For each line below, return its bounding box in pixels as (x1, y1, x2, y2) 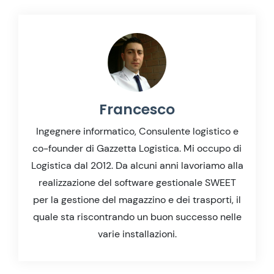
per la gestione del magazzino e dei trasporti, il (33, 193, 241, 206)
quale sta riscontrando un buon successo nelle (32, 210, 242, 223)
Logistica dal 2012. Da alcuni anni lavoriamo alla (31, 158, 243, 172)
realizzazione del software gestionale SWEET (38, 176, 236, 189)
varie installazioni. (97, 227, 177, 240)
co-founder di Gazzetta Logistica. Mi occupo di (32, 141, 242, 155)
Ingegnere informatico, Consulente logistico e (35, 124, 239, 138)
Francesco (99, 98, 175, 119)
